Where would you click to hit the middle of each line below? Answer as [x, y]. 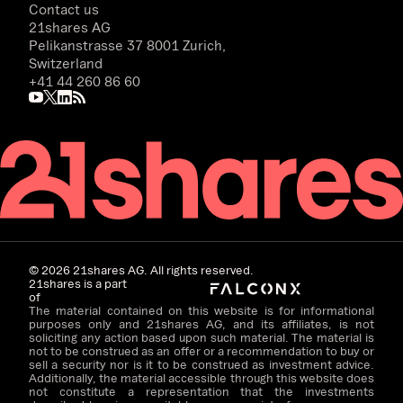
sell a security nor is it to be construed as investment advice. [201, 364]
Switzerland [66, 63]
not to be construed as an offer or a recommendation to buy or [201, 350]
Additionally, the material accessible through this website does [201, 377]
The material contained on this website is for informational [201, 310]
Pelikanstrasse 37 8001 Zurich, [127, 45]
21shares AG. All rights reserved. [162, 269]
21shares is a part [78, 283]
